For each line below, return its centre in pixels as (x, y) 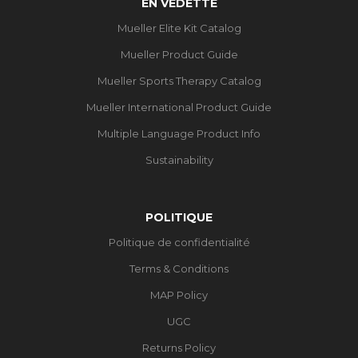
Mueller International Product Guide (179, 107)
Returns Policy (179, 347)
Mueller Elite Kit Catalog (179, 28)
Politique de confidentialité (179, 242)
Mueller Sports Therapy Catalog (179, 80)
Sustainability (179, 159)
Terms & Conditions (179, 268)
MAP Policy (179, 294)
